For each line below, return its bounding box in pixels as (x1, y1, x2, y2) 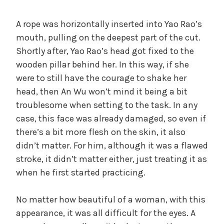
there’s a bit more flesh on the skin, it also (16, 126, 185, 137)
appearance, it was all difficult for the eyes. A (16, 207, 195, 218)
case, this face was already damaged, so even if (16, 112, 206, 124)
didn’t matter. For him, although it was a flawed (16, 139, 208, 151)
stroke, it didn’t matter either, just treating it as (16, 153, 207, 164)
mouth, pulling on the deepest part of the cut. (16, 31, 200, 43)
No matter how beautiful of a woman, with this (16, 193, 205, 205)
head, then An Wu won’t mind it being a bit (16, 85, 187, 97)
